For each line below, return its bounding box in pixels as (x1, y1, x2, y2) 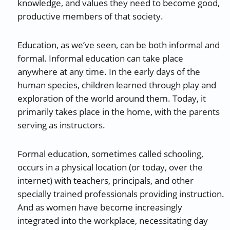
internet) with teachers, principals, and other (17, 174, 194, 186)
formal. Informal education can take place (17, 52, 184, 65)
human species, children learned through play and (17, 79, 217, 91)
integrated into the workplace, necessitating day (17, 214, 208, 226)
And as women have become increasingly (17, 201, 183, 213)
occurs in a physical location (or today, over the (17, 161, 203, 173)
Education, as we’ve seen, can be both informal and (17, 39, 220, 51)
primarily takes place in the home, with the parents (17, 106, 220, 118)
